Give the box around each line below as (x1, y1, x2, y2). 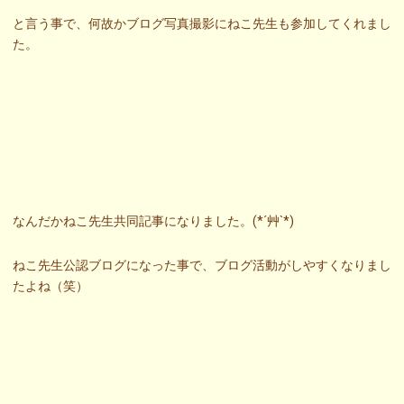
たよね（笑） (13, 278, 88, 293)
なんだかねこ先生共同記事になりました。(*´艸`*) (13, 213, 294, 228)
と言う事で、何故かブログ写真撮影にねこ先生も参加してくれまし (13, 15, 391, 31)
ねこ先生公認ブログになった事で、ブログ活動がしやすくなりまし (13, 257, 391, 272)
